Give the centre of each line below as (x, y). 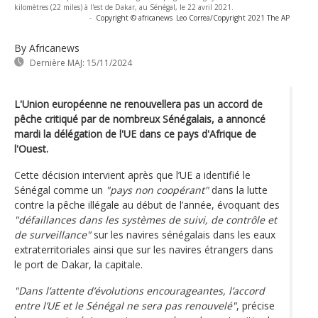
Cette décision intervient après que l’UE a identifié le (132, 175)
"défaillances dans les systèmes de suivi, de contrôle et (146, 219)
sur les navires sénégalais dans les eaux (183, 234)
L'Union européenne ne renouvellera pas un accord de (138, 104)
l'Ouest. (31, 148)
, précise (256, 305)
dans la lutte (238, 190)
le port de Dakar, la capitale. (78, 264)
